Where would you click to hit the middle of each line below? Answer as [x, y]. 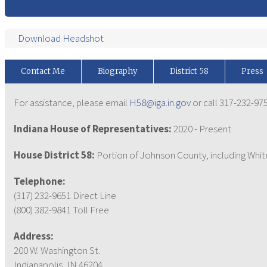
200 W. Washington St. [57, 250]
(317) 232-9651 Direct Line [65, 195]
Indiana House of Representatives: [93, 129]
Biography [117, 71]
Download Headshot [61, 38]
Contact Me [43, 71]
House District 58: [54, 155]
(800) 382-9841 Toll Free [61, 210]
